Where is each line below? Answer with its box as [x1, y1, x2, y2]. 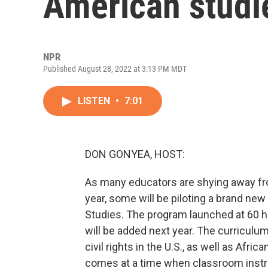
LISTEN [78, 95, 112, 106]
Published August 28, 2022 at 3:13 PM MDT [43, 64, 187, 74]
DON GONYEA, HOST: [85, 148, 185, 160]
